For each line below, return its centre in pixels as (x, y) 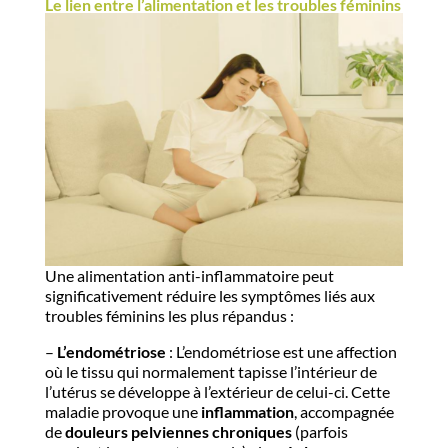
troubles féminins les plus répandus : (169, 316)
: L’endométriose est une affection (281, 352)
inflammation (247, 412)
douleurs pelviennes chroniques (178, 432)
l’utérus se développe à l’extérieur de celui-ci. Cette (217, 392)
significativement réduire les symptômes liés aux (209, 296)
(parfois (319, 432)
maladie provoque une (122, 412)
